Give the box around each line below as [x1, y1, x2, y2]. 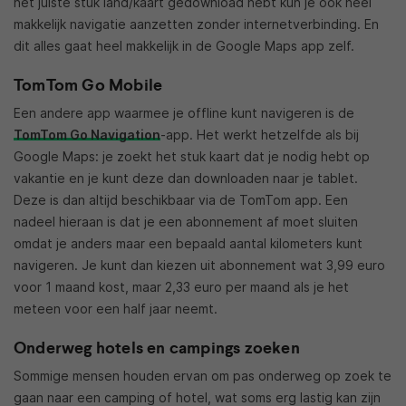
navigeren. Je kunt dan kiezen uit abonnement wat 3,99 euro [14, 256, 385, 273]
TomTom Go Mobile [14, 73, 163, 96]
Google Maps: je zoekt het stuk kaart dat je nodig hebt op [14, 148, 370, 164]
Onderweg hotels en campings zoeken [14, 336, 300, 359]
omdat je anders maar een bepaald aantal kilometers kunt [14, 235, 362, 251]
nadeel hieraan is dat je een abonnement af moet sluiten [14, 213, 358, 229]
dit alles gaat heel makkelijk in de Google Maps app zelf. [14, 37, 354, 53]
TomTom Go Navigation [14, 126, 160, 142]
